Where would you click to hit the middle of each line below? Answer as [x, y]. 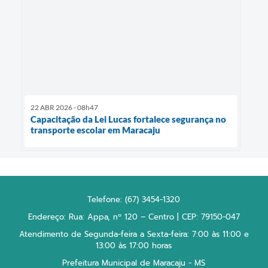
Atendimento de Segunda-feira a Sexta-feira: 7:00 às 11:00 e [134, 234]
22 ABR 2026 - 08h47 [64, 108]
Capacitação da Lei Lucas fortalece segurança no [128, 119]
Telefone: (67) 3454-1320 [134, 200]
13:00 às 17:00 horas [134, 246]
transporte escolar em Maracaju [95, 130]
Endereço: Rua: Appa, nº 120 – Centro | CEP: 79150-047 [134, 217]
